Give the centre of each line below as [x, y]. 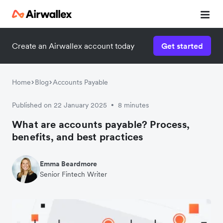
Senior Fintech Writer [73, 174]
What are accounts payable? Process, [101, 124]
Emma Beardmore [68, 164]
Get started [182, 46]
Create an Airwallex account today [73, 46]
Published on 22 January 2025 [59, 105]
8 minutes [133, 105]
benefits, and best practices [78, 137]
